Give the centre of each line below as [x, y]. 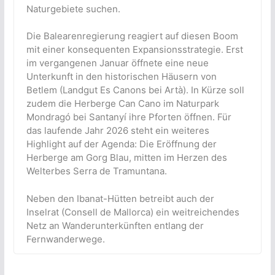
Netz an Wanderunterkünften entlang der [115, 225]
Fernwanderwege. [65, 239]
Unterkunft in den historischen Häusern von [121, 77]
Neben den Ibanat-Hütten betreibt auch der [120, 198]
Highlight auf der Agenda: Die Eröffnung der [121, 144]
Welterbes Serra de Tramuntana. [96, 171]
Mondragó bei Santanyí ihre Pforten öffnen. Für [129, 117]
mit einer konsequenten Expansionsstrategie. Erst [134, 50]
